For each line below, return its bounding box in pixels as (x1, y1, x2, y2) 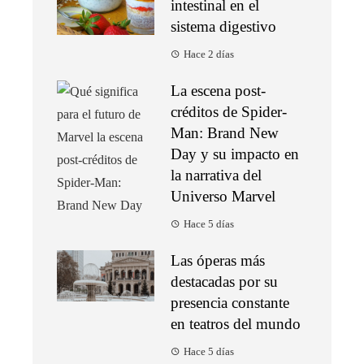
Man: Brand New (171, 124, 279, 142)
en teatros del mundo (171, 315, 301, 333)
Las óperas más (171, 252, 265, 270)
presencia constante (171, 294, 289, 312)
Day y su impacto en (171, 145, 299, 163)
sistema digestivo (171, 18, 276, 36)
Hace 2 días (184, 49, 234, 61)
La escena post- (171, 82, 266, 100)
